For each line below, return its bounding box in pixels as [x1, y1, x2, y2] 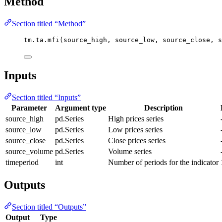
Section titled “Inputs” [12, 93, 81, 102]
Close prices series [108, 136, 166, 145]
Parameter [11, 104, 47, 112]
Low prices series [108, 125, 163, 134]
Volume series [108, 147, 152, 156]
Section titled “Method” [12, 19, 86, 28]
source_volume [5, 147, 53, 156]
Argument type [55, 104, 106, 112]
